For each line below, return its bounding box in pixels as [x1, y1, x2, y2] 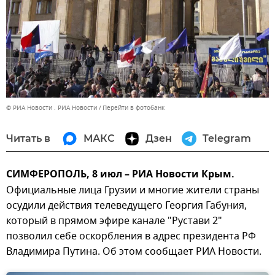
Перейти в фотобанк [103, 103, 165, 112]
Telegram [203, 132, 251, 144]
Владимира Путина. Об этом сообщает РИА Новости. [6, 244, 261, 259]
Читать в [6, 132, 50, 144]
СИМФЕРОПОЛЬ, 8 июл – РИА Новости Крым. [6, 166, 234, 183]
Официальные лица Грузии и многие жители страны [6, 182, 259, 198]
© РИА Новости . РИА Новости [6, 103, 97, 112]
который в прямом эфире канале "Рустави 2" [6, 213, 222, 228]
